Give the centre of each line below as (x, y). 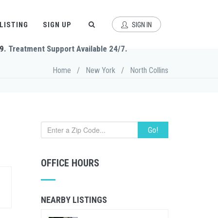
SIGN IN (141, 25)
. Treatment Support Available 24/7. (66, 49)
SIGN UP (57, 25)
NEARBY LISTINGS (74, 200)
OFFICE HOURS (70, 163)
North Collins (149, 70)
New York (100, 70)
